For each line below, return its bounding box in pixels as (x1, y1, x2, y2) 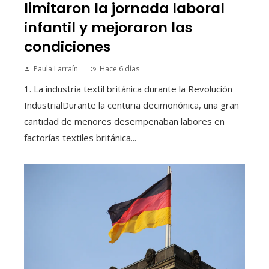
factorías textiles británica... (24, 131, 136, 144)
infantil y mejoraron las (24, 17, 192, 37)
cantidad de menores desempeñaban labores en (24, 115, 225, 127)
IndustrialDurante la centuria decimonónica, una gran (24, 98, 239, 111)
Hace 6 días (100, 63, 139, 74)
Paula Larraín (34, 63, 78, 74)
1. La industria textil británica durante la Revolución (24, 82, 232, 95)
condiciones (24, 36, 110, 56)
